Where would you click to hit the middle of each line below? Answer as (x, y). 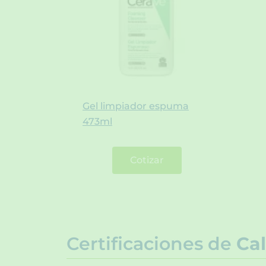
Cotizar (147, 160)
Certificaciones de (149, 244)
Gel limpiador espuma (136, 106)
